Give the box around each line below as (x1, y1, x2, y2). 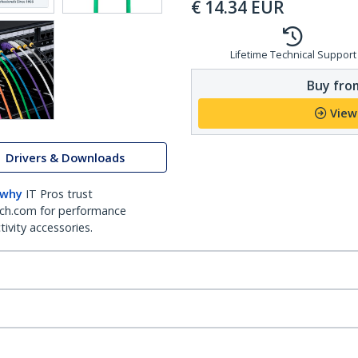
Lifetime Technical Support (229, 48, 356, 62)
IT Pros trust (26, 186, 93, 201)
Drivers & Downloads (6, 149, 125, 165)
